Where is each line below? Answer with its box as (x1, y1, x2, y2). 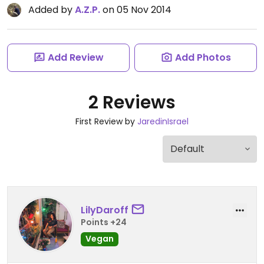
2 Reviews (88, 90, 176, 115)
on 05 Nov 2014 (100, 3, 171, 16)
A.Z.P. (75, 3, 100, 16)
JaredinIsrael (137, 115, 189, 127)
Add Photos (174, 51, 231, 64)
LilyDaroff (81, 203, 128, 217)
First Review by (75, 115, 137, 127)
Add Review (47, 51, 104, 64)
